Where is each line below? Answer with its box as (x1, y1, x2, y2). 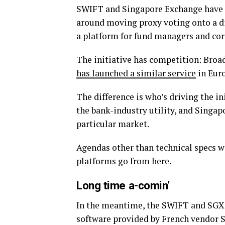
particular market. (76, 118, 149, 130)
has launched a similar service (76, 67, 196, 79)
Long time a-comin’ (76, 179, 170, 192)
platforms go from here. (76, 155, 171, 167)
